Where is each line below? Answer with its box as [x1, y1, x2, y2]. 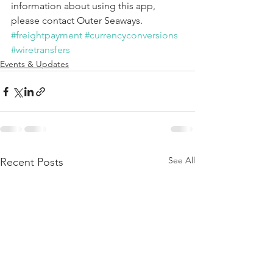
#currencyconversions [85, 29, 178, 41]
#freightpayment [11, 29, 82, 41]
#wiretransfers [11, 44, 70, 55]
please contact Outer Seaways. [11, 15, 143, 26]
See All [168, 155, 195, 166]
